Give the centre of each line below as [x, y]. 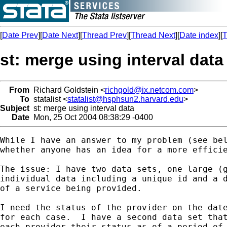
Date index [199, 35]
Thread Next [153, 35]
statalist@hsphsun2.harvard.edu [125, 99]
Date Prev [20, 35]
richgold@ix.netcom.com [149, 90]
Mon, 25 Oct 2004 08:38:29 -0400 [91, 117]
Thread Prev [104, 35]
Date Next [60, 35]
